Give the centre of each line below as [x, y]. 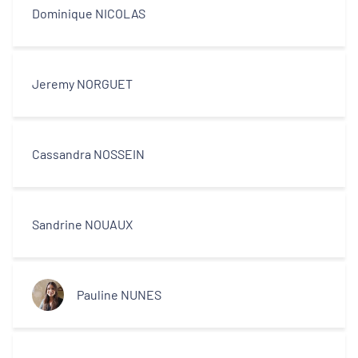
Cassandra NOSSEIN [88, 154]
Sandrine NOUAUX [82, 224]
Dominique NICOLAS [89, 13]
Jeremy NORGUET [82, 84]
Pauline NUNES [119, 294]
